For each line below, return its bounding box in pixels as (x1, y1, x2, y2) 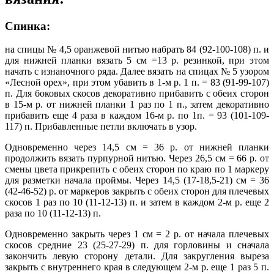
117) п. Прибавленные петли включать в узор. (5, 121, 197, 132)
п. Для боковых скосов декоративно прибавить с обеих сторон (5, 88, 269, 99)
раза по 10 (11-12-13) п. (5, 208, 101, 219)
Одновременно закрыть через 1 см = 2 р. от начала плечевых (5, 229, 269, 240)
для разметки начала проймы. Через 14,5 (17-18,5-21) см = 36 (5, 175, 269, 186)
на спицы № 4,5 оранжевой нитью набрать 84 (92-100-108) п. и (5, 44, 269, 55)
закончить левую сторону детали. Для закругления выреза (5, 251, 269, 262)
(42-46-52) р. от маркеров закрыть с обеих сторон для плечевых (5, 186, 269, 197)
